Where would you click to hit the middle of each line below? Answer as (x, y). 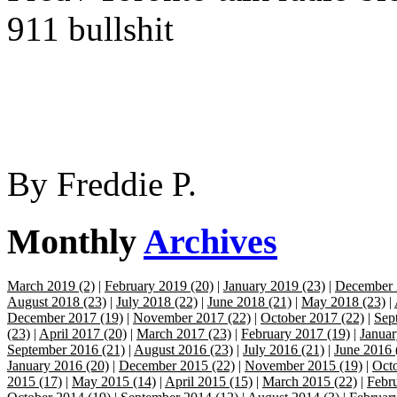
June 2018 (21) (249, 302)
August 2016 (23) (183, 350)
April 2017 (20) (83, 334)
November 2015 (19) (304, 366)
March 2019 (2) (51, 286)
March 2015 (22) (310, 382)
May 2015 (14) (114, 382)
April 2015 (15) (209, 382)
